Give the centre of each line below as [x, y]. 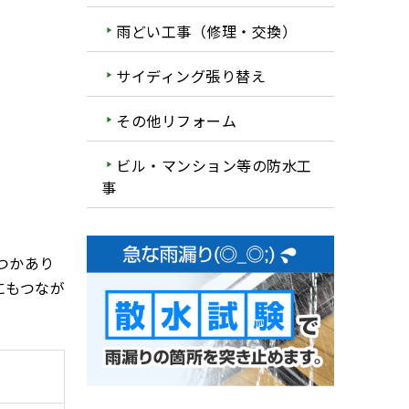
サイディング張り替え [191, 76]
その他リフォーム [177, 120]
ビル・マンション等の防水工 [214, 165]
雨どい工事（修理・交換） [207, 31]
